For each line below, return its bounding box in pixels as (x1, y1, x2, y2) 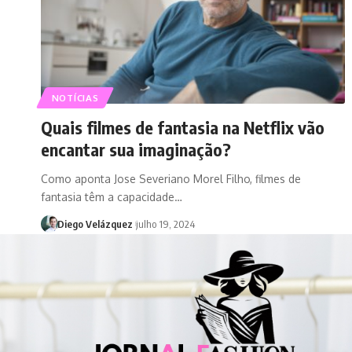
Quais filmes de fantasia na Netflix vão (41, 115, 324, 138)
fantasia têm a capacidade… (41, 189, 182, 203)
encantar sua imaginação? (41, 137, 231, 160)
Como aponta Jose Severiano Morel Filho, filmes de (41, 171, 301, 185)
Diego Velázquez (57, 217, 133, 230)
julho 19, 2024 (135, 217, 195, 230)
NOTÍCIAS (51, 91, 99, 104)
